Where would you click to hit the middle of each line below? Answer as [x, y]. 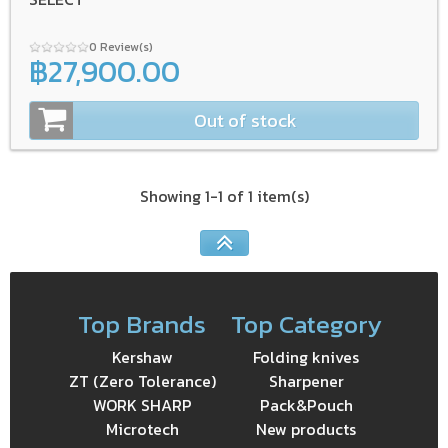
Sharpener [306, 380]
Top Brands [142, 323]
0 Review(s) [122, 46]
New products [306, 428]
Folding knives [306, 356]
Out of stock [245, 120]
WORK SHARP [142, 404]
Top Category [306, 323]
